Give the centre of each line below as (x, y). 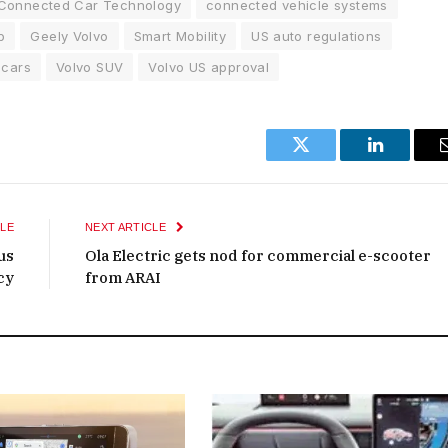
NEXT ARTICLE (127, 226)
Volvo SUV (89, 66)
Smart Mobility (180, 35)
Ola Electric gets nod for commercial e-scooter (258, 255)
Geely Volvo (69, 35)
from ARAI (123, 277)
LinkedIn (406, 159)
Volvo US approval (209, 66)
